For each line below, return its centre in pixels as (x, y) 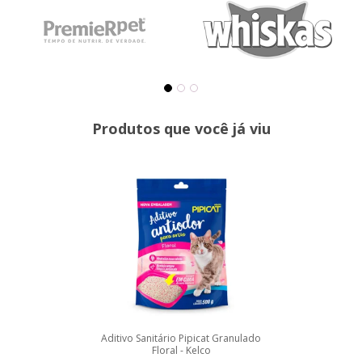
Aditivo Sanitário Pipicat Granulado (181, 338)
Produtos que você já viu (181, 128)
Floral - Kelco (181, 350)
